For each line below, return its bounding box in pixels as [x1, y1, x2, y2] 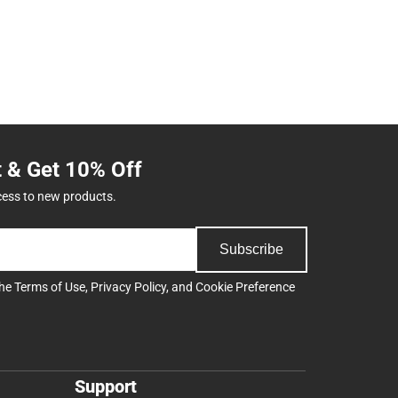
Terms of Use [14, 280, 85, 295]
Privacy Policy [91, 280, 166, 295]
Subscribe [219, 242, 283, 258]
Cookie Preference [195, 280, 295, 295]
